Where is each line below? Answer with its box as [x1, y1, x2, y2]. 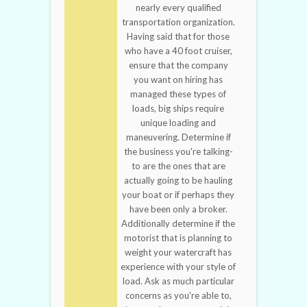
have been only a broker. [129, 204, 228, 215]
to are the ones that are [131, 160, 225, 172]
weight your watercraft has [125, 247, 232, 258]
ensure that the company [128, 60, 228, 71]
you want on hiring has [134, 74, 223, 86]
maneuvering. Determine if [125, 132, 231, 143]
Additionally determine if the [121, 218, 235, 230]
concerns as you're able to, [125, 290, 232, 302]
